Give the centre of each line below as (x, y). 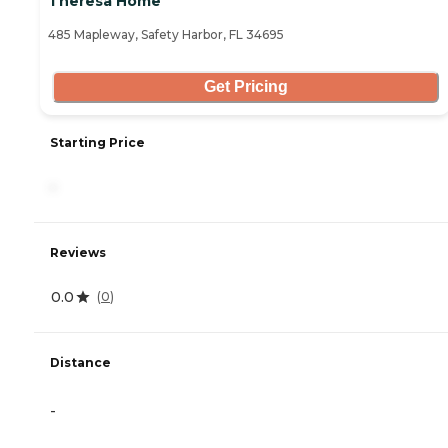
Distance (80, 363)
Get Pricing (245, 87)
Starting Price (97, 142)
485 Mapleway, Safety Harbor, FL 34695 (166, 34)
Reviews (78, 252)
